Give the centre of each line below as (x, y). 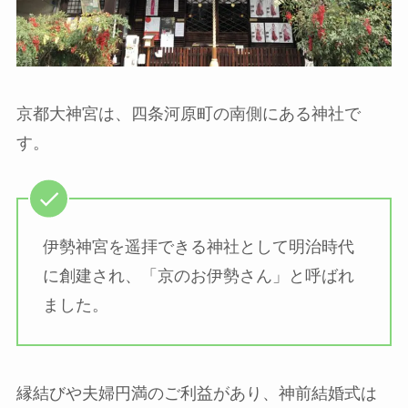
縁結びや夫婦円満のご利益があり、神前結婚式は (196, 393)
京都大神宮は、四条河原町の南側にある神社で (188, 113)
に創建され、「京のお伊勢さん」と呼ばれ (198, 276)
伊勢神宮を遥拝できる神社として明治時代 (198, 247)
